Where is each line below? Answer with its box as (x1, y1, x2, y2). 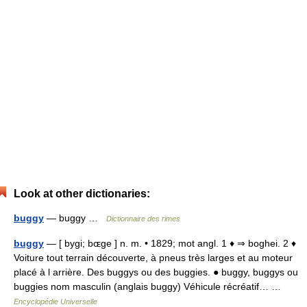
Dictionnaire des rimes (106, 214, 180, 223)
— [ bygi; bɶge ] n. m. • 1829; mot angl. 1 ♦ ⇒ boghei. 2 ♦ (44, 238, 296, 249)
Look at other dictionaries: (14, 188, 150, 199)
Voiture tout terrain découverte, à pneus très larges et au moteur (14, 252, 293, 263)
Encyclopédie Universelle (14, 297, 97, 306)
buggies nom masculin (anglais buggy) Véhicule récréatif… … (14, 281, 286, 292)
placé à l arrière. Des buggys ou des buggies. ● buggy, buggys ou (14, 267, 298, 278)
